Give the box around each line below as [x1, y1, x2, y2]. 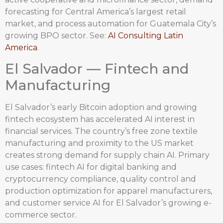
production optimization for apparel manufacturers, [5, 186, 212, 196]
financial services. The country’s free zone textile [5, 126, 198, 136]
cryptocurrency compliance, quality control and [5, 174, 196, 184]
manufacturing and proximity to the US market [5, 138, 194, 148]
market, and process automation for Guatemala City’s [5, 18, 216, 28]
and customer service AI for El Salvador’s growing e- [5, 198, 212, 208]
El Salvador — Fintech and [5, 60, 189, 77]
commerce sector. [5, 210, 77, 220]
